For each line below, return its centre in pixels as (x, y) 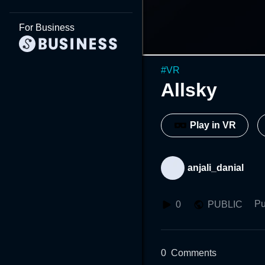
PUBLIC (225, 204)
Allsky (189, 90)
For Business (47, 28)
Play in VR (213, 125)
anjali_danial (216, 167)
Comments (194, 253)
